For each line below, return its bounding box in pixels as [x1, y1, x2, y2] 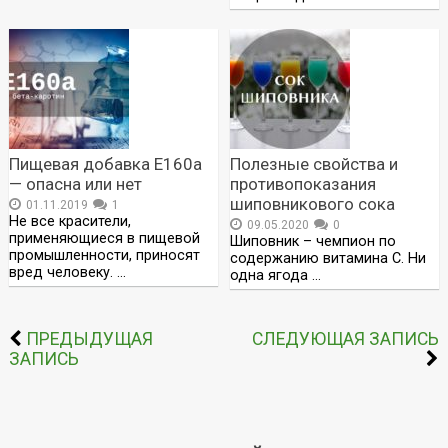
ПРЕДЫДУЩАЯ [25, 328, 153, 349]
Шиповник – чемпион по [230, 232, 397, 250]
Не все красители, [8, 212, 131, 230]
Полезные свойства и [230, 153, 399, 174]
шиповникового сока [230, 193, 396, 214]
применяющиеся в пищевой [8, 229, 200, 247]
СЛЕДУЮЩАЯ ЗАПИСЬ [252, 328, 440, 349]
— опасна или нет [8, 173, 142, 194]
